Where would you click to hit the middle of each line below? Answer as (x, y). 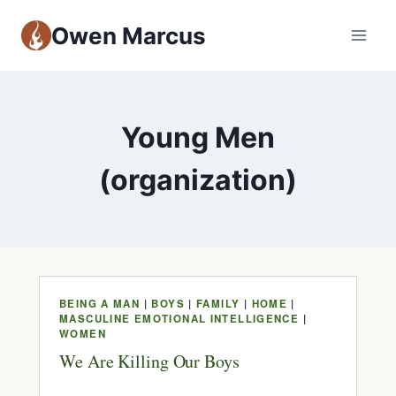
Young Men (198, 137)
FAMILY (218, 304)
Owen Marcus (129, 35)
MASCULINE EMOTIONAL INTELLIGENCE (179, 319)
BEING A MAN (100, 304)
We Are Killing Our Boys (149, 362)
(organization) (198, 180)
